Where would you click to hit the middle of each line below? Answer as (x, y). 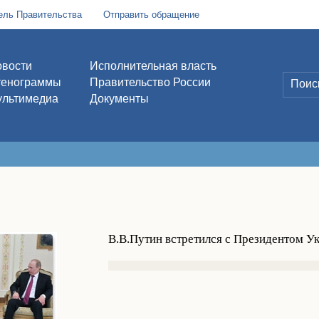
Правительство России (150, 82)
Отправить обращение (151, 15)
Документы (119, 99)
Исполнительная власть (153, 66)
